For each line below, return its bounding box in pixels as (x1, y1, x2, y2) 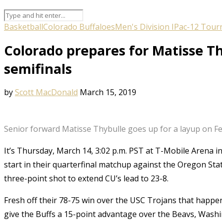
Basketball (4, 21, 43, 32)
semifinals (4, 59, 72, 78)
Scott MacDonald (15, 86, 78, 98)
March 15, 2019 (80, 86, 136, 98)
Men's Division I (115, 21, 174, 32)
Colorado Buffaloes (43, 21, 115, 32)
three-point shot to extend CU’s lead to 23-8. (4, 172, 170, 184)
